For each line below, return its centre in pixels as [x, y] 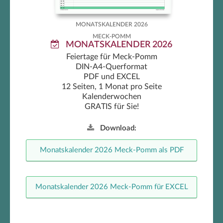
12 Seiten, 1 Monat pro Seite [111, 87]
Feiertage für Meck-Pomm [111, 57]
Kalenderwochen [111, 97]
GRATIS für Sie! [111, 107]
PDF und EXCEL [111, 77]
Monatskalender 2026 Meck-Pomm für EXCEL [111, 187]
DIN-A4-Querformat [111, 67]
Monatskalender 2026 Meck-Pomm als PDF [111, 150]
